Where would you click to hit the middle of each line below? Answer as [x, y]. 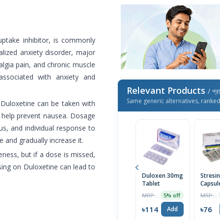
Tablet [151, 184]
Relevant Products [167, 91]
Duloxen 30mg [163, 176]
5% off [172, 195]
